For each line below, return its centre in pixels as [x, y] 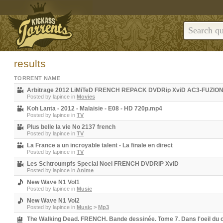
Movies [86, 97]
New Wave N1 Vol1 [53, 182]
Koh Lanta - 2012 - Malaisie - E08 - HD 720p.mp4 [95, 109]
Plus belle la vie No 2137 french [71, 127]
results [30, 63]
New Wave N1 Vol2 [53, 201]
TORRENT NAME [37, 78]
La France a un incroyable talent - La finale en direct [100, 145]
